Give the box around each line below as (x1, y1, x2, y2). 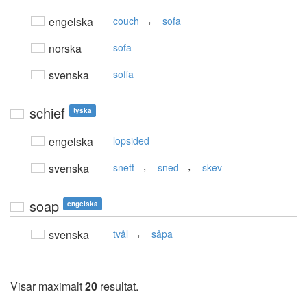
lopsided (113, 134, 149, 148)
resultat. (97, 278, 138, 295)
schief (29, 103, 65, 123)
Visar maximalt (10, 278, 85, 295)
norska (46, 40, 82, 57)
